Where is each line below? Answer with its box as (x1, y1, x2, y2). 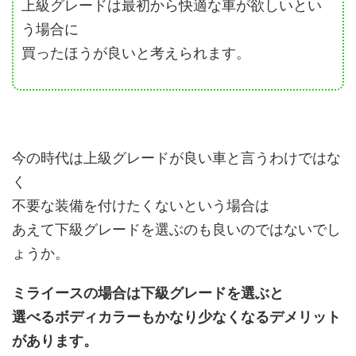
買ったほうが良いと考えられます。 (21, 44, 250, 62)
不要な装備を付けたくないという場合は (12, 197, 269, 215)
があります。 (12, 332, 98, 350)
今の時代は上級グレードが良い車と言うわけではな (12, 149, 341, 167)
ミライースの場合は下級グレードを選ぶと (12, 284, 284, 302)
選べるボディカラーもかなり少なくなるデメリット (12, 308, 341, 326)
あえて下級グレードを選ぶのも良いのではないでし (12, 221, 341, 238)
